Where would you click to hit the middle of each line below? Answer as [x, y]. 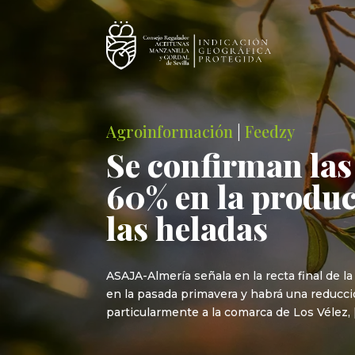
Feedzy [270, 131]
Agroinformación [170, 131]
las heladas [187, 227]
